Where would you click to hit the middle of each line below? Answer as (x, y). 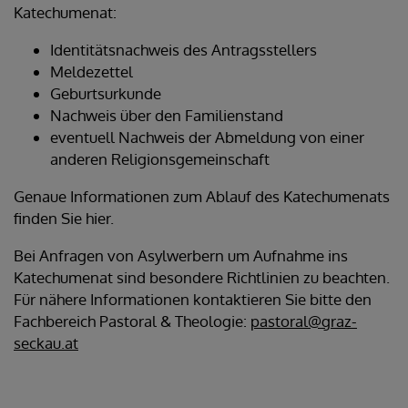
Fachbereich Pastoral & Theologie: (132, 321)
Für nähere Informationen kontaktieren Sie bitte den (193, 299)
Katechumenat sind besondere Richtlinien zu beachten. (202, 277)
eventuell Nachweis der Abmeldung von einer (207, 137)
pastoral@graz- (304, 321)
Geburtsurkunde (106, 93)
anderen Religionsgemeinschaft (160, 158)
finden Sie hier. (64, 218)
